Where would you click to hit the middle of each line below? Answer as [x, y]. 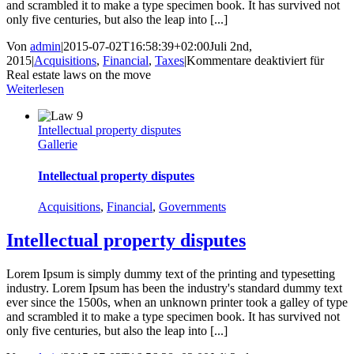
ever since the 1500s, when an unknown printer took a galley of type [177, 302]
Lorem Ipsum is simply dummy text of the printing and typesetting [171, 273]
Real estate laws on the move [79, 75]
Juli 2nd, [231, 47]
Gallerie [58, 145]
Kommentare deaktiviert [247, 61]
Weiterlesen [35, 89]
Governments [192, 206]
